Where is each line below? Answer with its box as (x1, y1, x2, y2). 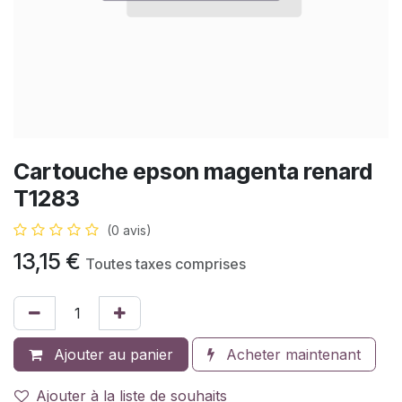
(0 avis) (107, 222, 152, 238)
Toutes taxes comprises (85, 254, 246, 273)
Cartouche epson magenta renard (13, 157, 372, 185)
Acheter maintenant (222, 345, 361, 363)
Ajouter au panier (49, 345, 173, 363)
